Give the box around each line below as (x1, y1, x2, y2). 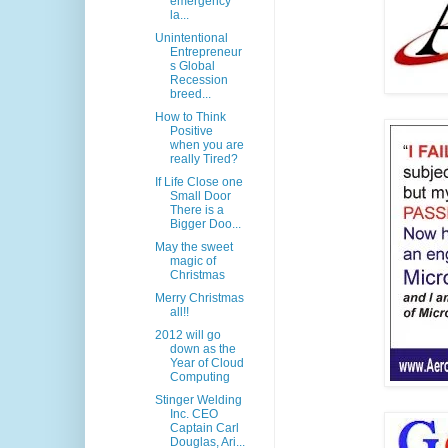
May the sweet (154, 240, 233, 255)
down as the (169, 342, 236, 357)
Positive (169, 124, 213, 139)
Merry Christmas (154, 291, 244, 306)
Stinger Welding (154, 393, 242, 408)
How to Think (154, 110, 226, 125)
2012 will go (154, 328, 221, 343)
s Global (169, 59, 215, 74)
